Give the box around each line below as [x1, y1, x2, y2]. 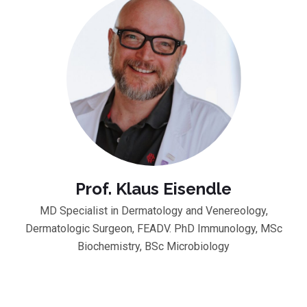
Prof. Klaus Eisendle [75, 178, 232, 199]
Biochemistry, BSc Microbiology [77, 239, 230, 253]
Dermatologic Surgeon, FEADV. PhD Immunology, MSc [25, 221, 282, 235]
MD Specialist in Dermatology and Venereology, [39, 204, 268, 217]
